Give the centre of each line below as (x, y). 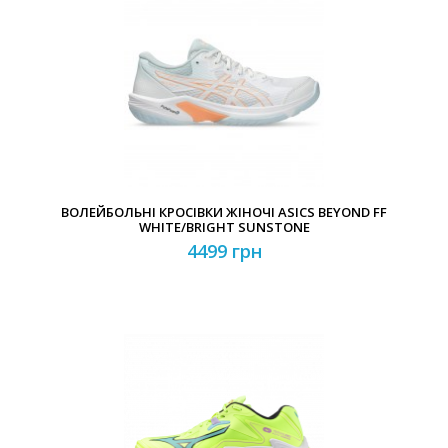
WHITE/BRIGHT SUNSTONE (224, 227)
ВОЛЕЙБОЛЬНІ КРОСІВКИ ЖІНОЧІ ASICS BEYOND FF (224, 212)
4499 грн (224, 251)
